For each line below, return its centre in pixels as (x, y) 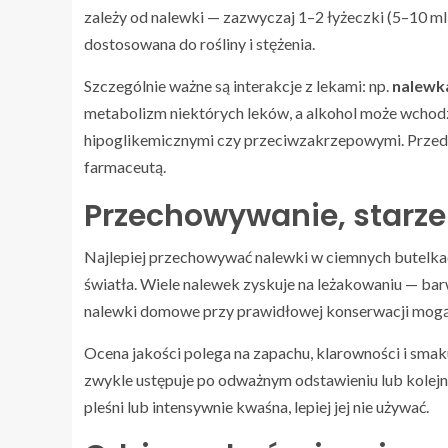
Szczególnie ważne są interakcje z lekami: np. (238, 86)
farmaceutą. (125, 167)
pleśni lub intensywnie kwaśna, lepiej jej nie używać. (256, 407)
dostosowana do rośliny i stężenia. (199, 44)
